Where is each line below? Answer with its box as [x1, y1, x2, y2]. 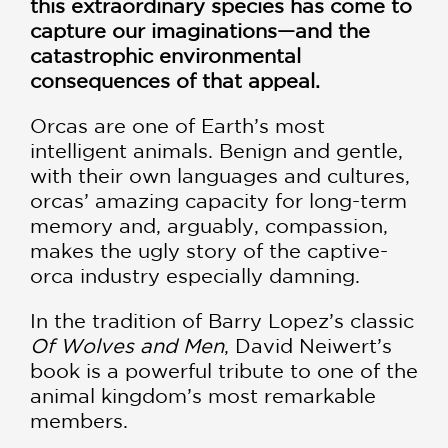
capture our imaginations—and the [30, 19, 370, 43]
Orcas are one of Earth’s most [30, 114, 325, 138]
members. [30, 409, 128, 433]
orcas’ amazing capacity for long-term [30, 189, 407, 213]
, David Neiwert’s [224, 334, 392, 358]
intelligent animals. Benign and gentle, [30, 139, 403, 163]
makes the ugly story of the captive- [30, 239, 388, 263]
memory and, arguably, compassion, [30, 214, 388, 238]
